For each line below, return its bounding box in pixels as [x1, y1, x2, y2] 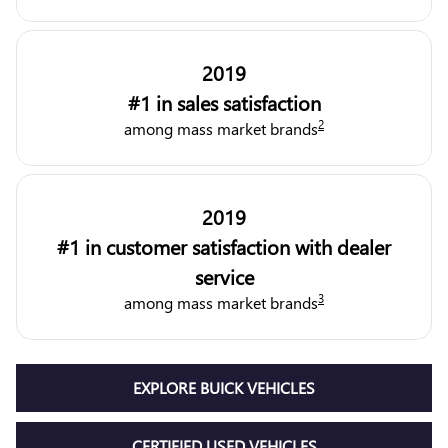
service [194, 262, 254, 291]
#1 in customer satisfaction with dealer [57, 232, 391, 261]
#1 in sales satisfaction [127, 88, 321, 117]
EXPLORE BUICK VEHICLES [133, 377, 315, 399]
